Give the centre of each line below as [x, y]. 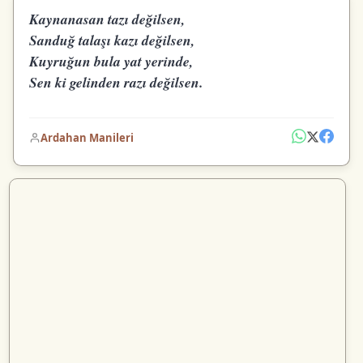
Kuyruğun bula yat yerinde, [111, 62]
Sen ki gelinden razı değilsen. [116, 83]
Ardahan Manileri [88, 138]
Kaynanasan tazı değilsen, [107, 19]
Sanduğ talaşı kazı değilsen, [112, 41]
